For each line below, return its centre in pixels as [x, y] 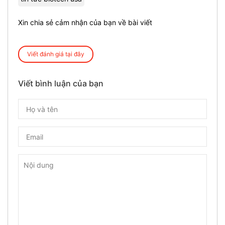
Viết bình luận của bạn [61, 84]
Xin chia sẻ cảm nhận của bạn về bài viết [85, 23]
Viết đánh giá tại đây [56, 54]
